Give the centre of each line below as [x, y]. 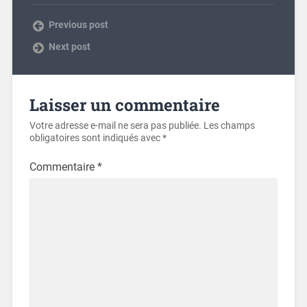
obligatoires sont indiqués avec [96, 138]
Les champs [229, 125]
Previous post [78, 24]
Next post [69, 46]
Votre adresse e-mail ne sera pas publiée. [115, 125]
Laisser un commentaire [124, 105]
